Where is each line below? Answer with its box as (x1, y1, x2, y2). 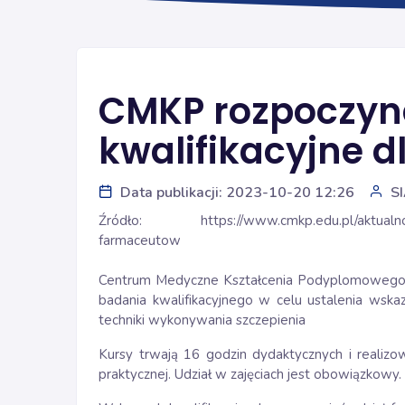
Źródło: (99, 212, 201, 230)
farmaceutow (99, 231, 181, 250)
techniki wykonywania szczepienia (99, 311, 306, 329)
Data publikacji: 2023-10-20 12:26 (120, 183, 354, 202)
